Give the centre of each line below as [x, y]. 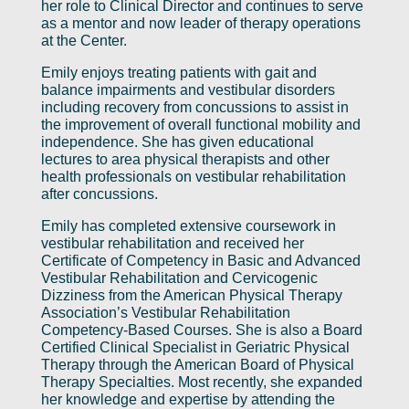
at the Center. [84, 41]
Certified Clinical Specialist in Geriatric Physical [195, 348]
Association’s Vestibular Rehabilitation [165, 313]
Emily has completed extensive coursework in [188, 226]
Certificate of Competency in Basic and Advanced [200, 261]
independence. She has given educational [177, 142]
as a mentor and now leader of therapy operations [200, 24]
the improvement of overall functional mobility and [200, 125]
